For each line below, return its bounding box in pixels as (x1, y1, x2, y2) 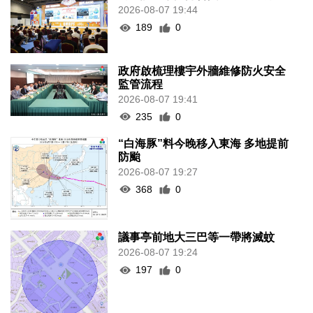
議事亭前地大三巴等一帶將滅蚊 (118, 231, 275, 244)
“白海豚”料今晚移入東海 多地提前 (118, 137, 289, 150)
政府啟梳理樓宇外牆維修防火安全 (118, 64, 286, 77)
